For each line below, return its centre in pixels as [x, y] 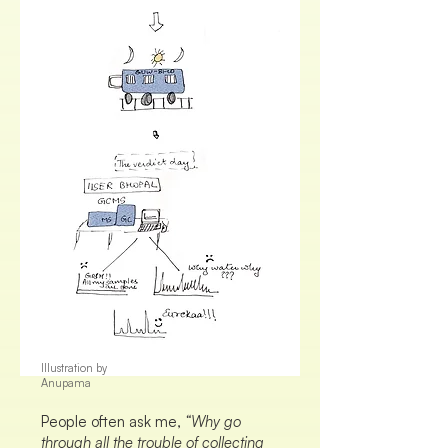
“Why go [213, 421]
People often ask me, [113, 421]
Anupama [66, 383]
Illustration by [74, 368]
